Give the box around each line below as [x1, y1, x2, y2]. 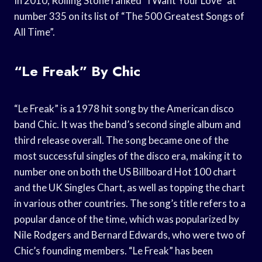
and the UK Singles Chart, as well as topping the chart [14, 181, 245, 194]
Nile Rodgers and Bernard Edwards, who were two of [14, 228, 246, 241]
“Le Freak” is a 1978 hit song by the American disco [14, 102, 234, 115]
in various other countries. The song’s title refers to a [14, 196, 246, 209]
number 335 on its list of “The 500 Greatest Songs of [14, 9, 244, 22]
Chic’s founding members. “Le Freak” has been [14, 244, 213, 257]
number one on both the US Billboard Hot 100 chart [14, 165, 236, 178]
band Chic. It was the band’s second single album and [14, 118, 241, 130]
